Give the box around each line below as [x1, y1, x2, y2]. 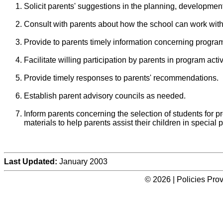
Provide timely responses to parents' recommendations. [24, 74, 219, 83]
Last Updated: [4, 157, 59, 166]
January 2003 [59, 157, 108, 166]
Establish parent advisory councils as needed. [24, 92, 186, 101]
